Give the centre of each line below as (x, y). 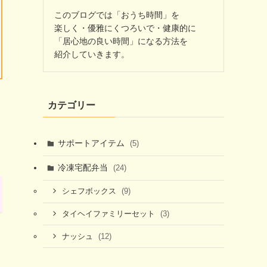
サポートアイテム (92, 143)
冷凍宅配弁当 (84, 168)
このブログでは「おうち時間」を (117, 15)
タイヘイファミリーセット (109, 214)
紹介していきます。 (92, 54)
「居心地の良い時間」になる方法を (121, 41)
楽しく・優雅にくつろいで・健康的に (125, 28)
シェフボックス (90, 192)
